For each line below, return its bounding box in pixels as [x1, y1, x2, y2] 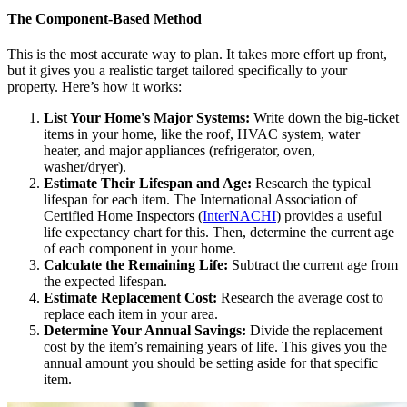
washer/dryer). [44, 158, 126, 174]
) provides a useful [276, 207, 382, 223]
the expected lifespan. [44, 273, 167, 289]
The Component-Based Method [7, 10, 202, 26]
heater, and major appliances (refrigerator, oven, [44, 142, 315, 158]
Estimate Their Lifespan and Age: [44, 174, 252, 191]
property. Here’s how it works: [7, 78, 182, 94]
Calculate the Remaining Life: [44, 256, 228, 273]
